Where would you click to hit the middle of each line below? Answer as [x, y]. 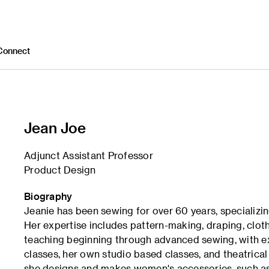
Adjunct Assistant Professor [89, 155]
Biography [48, 196]
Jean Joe [55, 128]
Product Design [60, 170]
